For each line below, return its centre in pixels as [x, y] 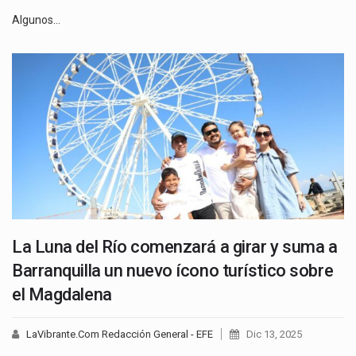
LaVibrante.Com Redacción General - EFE [120, 334]
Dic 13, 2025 [274, 334]
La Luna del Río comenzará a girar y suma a [175, 246]
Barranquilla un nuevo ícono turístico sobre [173, 270]
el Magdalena [62, 294]
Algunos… [36, 19]
